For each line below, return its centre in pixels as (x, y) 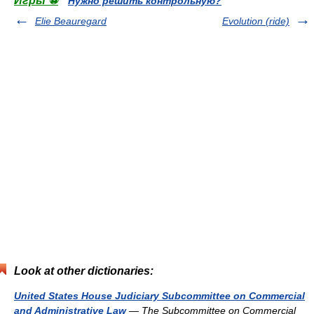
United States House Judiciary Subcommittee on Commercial (159, 296)
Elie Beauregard (71, 21)
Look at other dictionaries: (84, 271)
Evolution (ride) (256, 21)
